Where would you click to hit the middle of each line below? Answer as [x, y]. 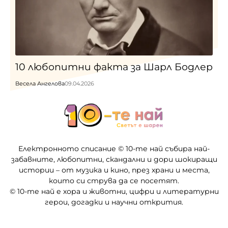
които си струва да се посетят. [114, 180]
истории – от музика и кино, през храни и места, [114, 170]
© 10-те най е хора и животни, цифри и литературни [114, 191]
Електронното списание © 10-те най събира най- [114, 148]
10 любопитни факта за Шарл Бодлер [114, 67]
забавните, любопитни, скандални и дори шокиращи [114, 159]
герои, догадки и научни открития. [114, 202]
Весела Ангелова [40, 84]
